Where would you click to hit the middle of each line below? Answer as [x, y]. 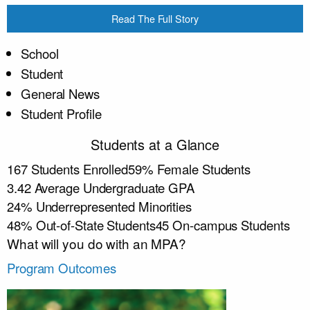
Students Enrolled [79, 169]
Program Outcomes [62, 268]
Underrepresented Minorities [113, 207]
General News [60, 94]
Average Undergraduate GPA [114, 188]
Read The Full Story [155, 19]
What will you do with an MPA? [97, 244]
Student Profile [61, 114]
